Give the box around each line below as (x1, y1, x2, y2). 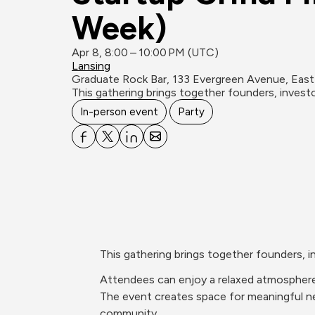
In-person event (80, 105, 158, 118)
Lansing (72, 59, 110, 72)
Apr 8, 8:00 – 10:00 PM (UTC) (72, 46, 219, 59)
